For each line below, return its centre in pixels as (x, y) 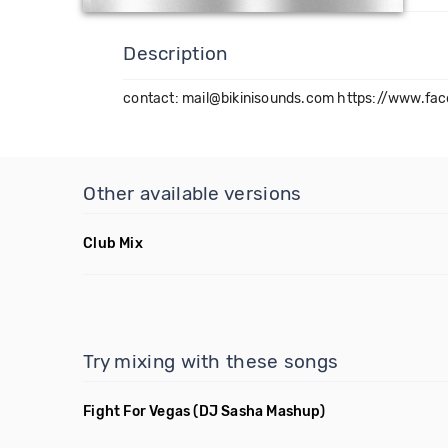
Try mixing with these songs (211, 361)
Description (175, 53)
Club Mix (113, 243)
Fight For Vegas (137, 411)
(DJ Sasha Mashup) (259, 411)
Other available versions (192, 193)
